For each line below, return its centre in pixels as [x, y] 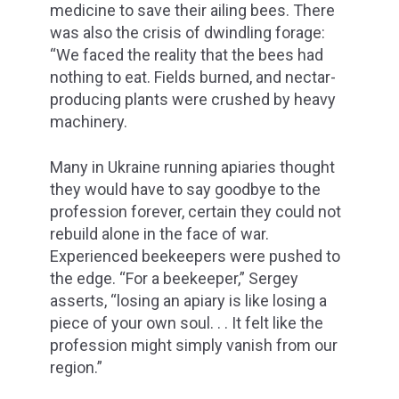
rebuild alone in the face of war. [159, 233]
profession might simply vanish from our [194, 345]
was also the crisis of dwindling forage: [187, 33]
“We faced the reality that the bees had [187, 55]
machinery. [89, 122]
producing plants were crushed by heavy [193, 100]
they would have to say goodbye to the [185, 189]
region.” [76, 367]
